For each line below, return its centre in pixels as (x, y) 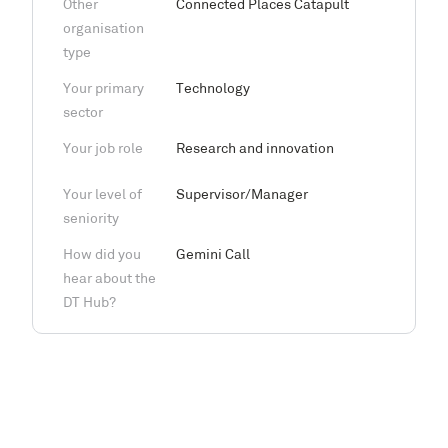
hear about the (109, 279)
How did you (102, 255)
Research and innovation (255, 149)
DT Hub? (89, 303)
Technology (213, 89)
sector (83, 113)
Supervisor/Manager (242, 195)
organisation (103, 29)
